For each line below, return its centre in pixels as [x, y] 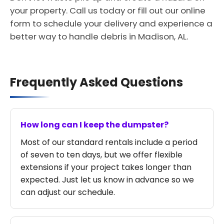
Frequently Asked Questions [96, 82]
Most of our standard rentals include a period [109, 142]
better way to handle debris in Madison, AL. [99, 36]
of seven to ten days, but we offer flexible [101, 155]
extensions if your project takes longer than [106, 167]
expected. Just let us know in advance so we [107, 180]
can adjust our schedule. [68, 192]
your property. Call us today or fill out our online [108, 10]
